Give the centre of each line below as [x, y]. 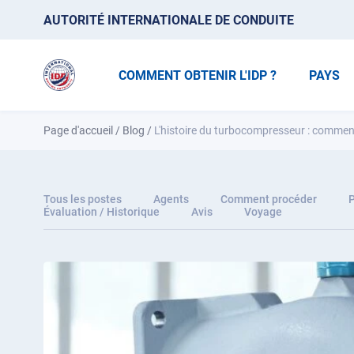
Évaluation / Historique [102, 212]
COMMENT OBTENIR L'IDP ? [198, 75]
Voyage [263, 212]
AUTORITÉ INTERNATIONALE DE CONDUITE [169, 20]
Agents [171, 199]
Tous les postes [83, 199]
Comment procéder [269, 199]
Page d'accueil [78, 130]
